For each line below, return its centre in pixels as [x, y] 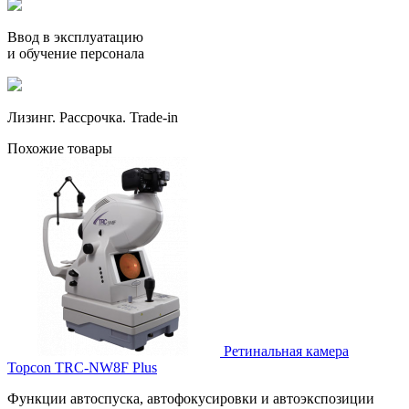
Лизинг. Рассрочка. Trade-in [93, 118]
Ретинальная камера [286, 351]
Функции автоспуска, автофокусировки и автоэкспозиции [191, 399]
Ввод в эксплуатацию [75, 37]
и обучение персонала [76, 54]
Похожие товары [60, 149]
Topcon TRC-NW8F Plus [82, 368]
